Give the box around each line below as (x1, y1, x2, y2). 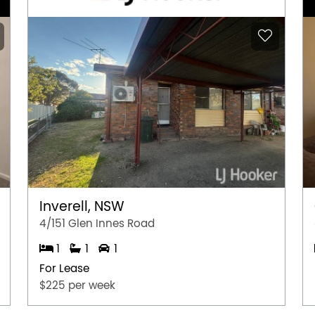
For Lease (39, 262, 89, 274)
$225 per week (39, 279, 115, 291)
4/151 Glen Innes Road (39, 217, 155, 229)
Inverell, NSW (39, 199, 124, 214)
